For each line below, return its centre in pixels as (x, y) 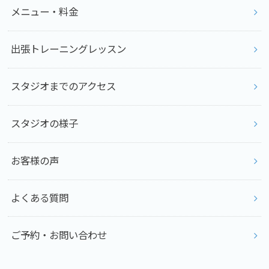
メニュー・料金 (45, 12)
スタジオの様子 (45, 124)
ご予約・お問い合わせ (59, 235)
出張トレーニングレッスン (69, 50)
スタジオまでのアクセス (64, 87)
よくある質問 (40, 198)
